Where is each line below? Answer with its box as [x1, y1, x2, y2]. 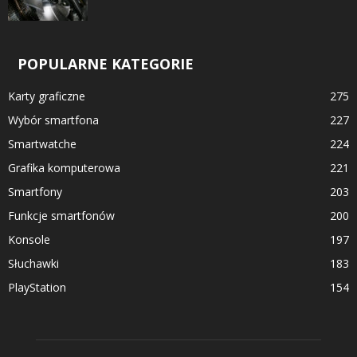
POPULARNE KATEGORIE [18, 53, 194, 73]
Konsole [8, 231, 50, 247]
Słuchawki [8, 255, 59, 271]
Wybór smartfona [8, 112, 99, 127]
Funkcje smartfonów [8, 207, 115, 223]
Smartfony [8, 183, 62, 199]
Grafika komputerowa [8, 159, 120, 175]
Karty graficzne [8, 88, 85, 104]
